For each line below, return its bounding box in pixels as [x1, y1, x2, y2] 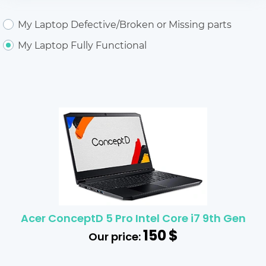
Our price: [88, 229, 143, 248]
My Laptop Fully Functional [18, 38, 147, 51]
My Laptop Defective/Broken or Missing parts [18, 17, 232, 30]
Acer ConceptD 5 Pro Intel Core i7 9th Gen [20, 210, 246, 229]
